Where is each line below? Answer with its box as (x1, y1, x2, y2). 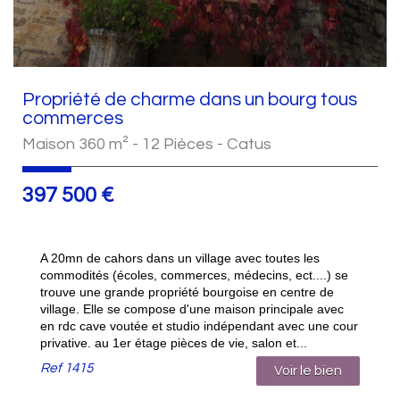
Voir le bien (274, 362, 342, 378)
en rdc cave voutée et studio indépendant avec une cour (40, 318, 358, 333)
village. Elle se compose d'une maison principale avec (40, 301, 344, 316)
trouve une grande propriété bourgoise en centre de (40, 284, 334, 299)
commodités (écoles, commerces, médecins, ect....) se (40, 267, 348, 282)
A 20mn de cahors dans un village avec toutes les (40, 250, 320, 265)
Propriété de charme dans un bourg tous (22, 89, 357, 109)
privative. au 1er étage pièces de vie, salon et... (40, 335, 307, 350)
